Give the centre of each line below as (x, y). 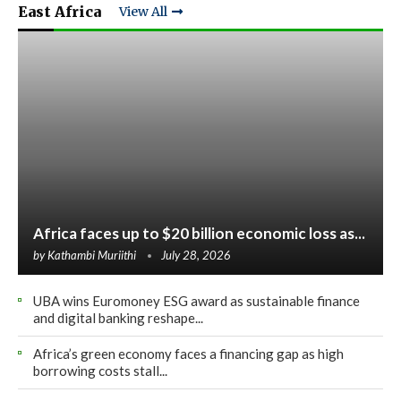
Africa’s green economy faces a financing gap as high (188, 353)
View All (143, 12)
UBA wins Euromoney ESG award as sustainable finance (196, 300)
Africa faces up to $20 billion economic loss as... (199, 233)
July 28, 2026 (196, 255)
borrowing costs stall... (100, 370)
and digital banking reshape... (118, 317)
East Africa (60, 11)
